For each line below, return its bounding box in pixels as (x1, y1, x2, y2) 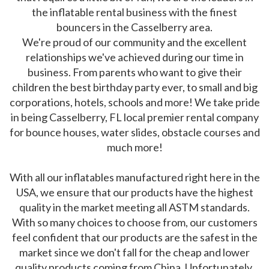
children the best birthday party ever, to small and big (11, 80, 258, 94)
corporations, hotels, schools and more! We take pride (9, 95, 260, 109)
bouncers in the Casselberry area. (56, 20, 213, 34)
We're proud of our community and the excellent (22, 35, 247, 49)
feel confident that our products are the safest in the (11, 231, 258, 244)
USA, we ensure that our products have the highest (16, 186, 253, 199)
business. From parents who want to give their (27, 65, 242, 79)
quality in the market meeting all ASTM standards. (19, 201, 250, 214)
